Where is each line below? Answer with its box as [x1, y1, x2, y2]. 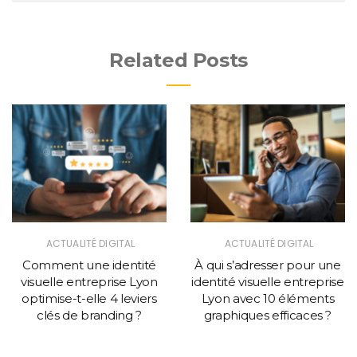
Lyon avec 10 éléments [201, 291, 335, 307]
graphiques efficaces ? [203, 308, 332, 324]
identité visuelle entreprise [191, 274, 344, 290]
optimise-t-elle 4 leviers [22, 291, 157, 307]
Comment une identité [22, 257, 156, 273]
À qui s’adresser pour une [194, 257, 341, 273]
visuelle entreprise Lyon [21, 274, 158, 290]
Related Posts [109, 49, 248, 73]
